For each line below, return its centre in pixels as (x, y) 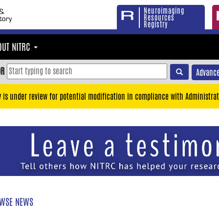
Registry (156, 24)
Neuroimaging (164, 11)
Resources (159, 18)
